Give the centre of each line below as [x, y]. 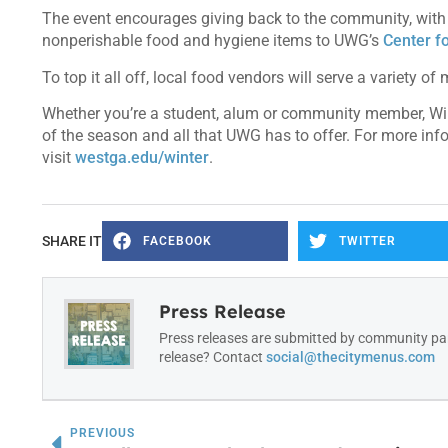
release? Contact [212, 357]
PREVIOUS [102, 433]
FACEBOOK [177, 240]
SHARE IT [72, 240]
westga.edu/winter [142, 158]
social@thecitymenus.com [350, 357]
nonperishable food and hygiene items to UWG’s [212, 41]
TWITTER [367, 240]
